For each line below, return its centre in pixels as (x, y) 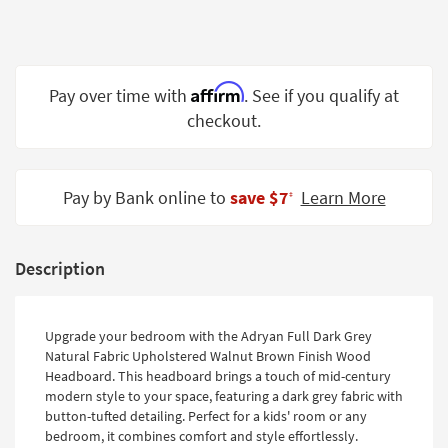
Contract (61, 141)
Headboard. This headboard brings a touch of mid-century (218, 376)
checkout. (224, 121)
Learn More (343, 198)
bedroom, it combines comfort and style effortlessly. (201, 436)
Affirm (217, 92)
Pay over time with (120, 96)
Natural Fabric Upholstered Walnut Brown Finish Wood (208, 356)
